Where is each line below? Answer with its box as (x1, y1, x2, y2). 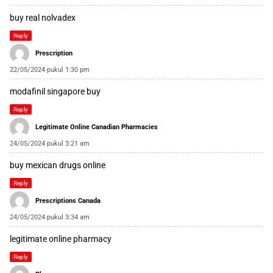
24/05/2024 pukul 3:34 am (10, 213, 90, 222)
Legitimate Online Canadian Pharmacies (35, 123, 158, 132)
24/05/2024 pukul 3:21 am (10, 140, 90, 148)
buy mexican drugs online (10, 160, 105, 171)
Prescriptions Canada (35, 197, 101, 205)
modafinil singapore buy (10, 87, 101, 97)
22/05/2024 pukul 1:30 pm (10, 66, 90, 74)
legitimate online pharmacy (10, 234, 112, 244)
